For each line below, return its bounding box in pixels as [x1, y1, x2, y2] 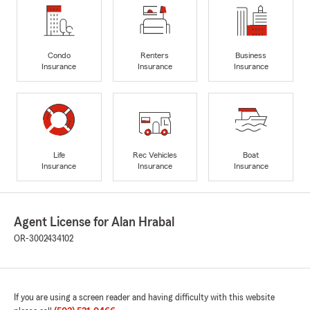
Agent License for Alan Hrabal [14, 215, 174, 230]
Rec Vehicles [132, 150, 177, 159]
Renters [140, 51, 170, 60]
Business [235, 51, 267, 60]
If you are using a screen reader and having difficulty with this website [14, 293, 275, 303]
